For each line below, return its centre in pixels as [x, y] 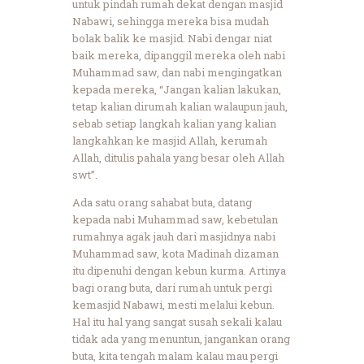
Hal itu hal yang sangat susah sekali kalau [177, 321]
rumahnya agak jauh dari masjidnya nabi [174, 236]
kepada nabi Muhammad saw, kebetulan [175, 219]
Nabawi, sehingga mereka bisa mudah [171, 21]
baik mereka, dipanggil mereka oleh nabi [179, 55]
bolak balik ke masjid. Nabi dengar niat [172, 38]
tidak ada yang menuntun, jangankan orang [181, 338]
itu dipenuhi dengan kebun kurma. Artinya [179, 270]
